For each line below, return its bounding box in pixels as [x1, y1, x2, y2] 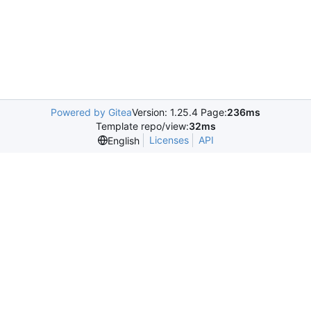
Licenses [149, 134, 189, 146]
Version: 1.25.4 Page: [132, 106, 227, 118]
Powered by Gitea [51, 106, 132, 118]
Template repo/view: [95, 120, 189, 132]
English [107, 134, 140, 146]
